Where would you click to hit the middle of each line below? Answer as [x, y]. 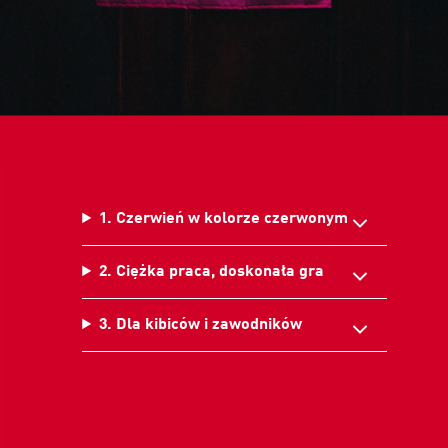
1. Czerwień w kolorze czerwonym [224, 219]
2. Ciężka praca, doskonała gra [212, 272]
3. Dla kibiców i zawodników [201, 325]
